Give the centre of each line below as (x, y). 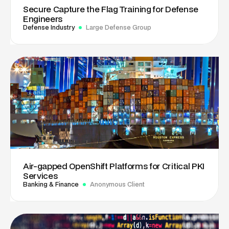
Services (41, 176)
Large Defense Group (119, 28)
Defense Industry (49, 28)
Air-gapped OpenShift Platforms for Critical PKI (114, 166)
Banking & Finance (51, 185)
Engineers (43, 19)
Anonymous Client (117, 185)
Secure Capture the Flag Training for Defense (111, 9)
